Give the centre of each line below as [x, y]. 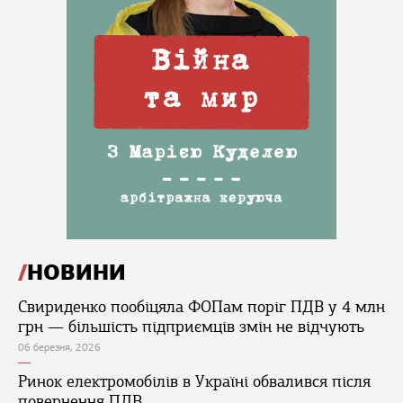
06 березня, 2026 [59, 347]
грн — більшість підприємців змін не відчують [191, 327]
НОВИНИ [76, 273]
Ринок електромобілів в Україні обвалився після [194, 381]
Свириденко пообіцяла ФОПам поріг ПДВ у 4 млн [201, 307]
